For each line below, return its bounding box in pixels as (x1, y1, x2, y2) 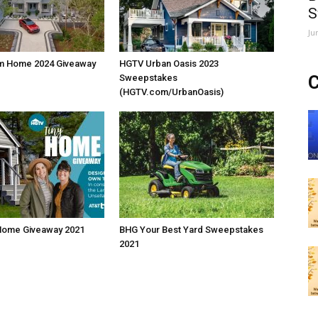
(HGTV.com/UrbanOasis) (119, 87, 224, 97)
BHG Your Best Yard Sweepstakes (119, 224, 263, 235)
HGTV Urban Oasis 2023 (119, 58, 219, 69)
